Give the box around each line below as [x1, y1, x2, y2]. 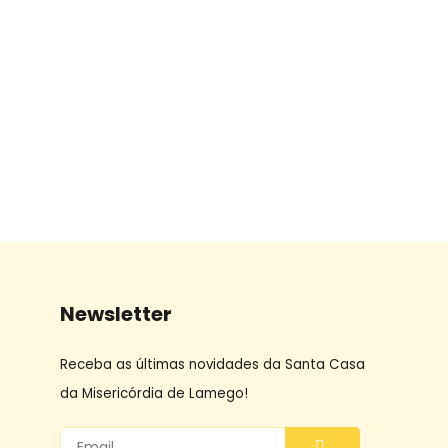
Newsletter [59, 299, 172, 328]
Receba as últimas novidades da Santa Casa [59, 354, 365, 374]
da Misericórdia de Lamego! [59, 383, 248, 403]
